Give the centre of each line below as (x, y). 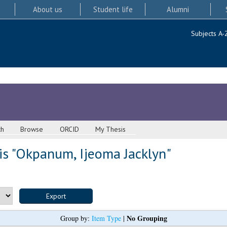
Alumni (178, 9)
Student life (113, 9)
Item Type (106, 218)
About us (47, 9)
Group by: (76, 218)
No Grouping (147, 218)
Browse (32, 129)
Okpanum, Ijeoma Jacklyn (91, 154)
